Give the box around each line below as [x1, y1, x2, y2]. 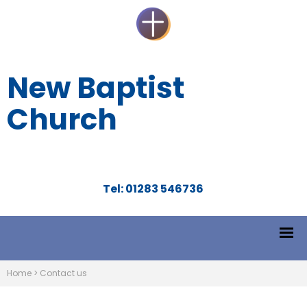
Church [7, 99, 117, 140]
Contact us [40, 267, 87, 280]
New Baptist [7, 68, 184, 109]
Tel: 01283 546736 [103, 181, 204, 197]
